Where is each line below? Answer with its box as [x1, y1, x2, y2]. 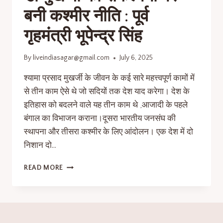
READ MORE [24, 164, 64, 172]
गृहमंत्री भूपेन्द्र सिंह [24, 26, 142, 46]
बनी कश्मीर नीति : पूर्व [24, 6, 149, 26]
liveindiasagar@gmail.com [33, 54, 110, 62]
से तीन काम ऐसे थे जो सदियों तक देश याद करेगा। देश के [24, 87, 190, 97]
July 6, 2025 [119, 54, 153, 62]
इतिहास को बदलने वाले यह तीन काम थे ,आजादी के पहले [24, 101, 188, 110]
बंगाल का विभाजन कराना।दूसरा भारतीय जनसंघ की [24, 114, 176, 123]
